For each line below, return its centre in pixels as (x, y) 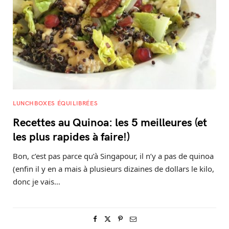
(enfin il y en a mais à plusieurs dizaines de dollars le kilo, (113, 169)
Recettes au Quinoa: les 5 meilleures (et (110, 122)
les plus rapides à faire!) (71, 136)
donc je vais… (37, 181)
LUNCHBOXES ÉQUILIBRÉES (55, 103)
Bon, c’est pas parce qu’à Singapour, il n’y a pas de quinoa (113, 156)
